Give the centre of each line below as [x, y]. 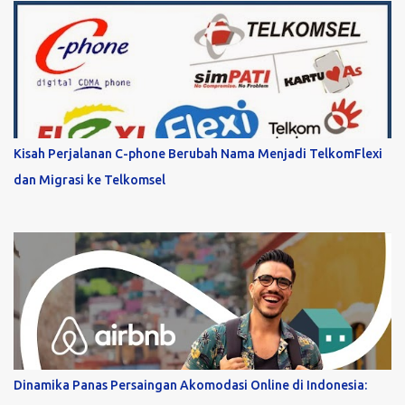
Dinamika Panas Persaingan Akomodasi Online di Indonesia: [190, 386]
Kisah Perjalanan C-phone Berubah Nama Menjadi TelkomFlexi [198, 154]
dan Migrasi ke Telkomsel [89, 180]
